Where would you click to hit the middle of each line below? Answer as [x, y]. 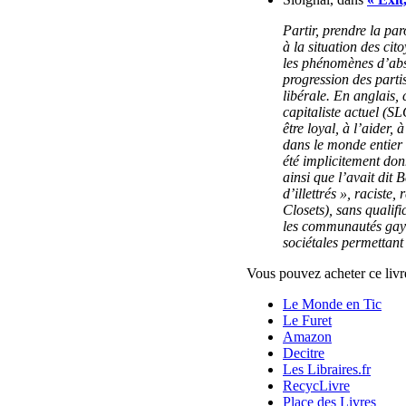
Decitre [304, 353]
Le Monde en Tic [332, 304]
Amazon [307, 336]
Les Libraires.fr [327, 369]
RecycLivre [316, 385]
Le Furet [307, 320]
